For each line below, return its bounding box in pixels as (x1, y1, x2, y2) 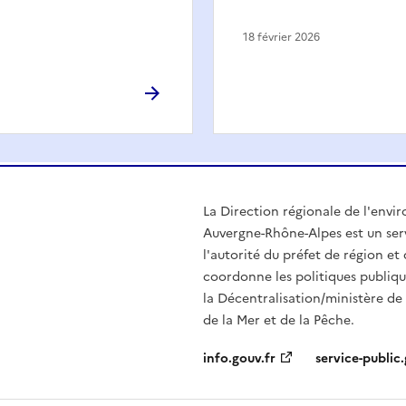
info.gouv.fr (203, 348, 275, 368)
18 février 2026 (243, 28, 320, 45)
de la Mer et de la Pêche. (203, 310, 354, 330)
